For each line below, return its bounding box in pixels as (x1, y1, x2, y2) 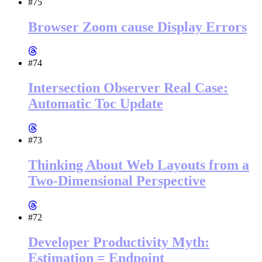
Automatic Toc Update (28, 96, 163, 112)
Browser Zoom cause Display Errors (28, 19, 247, 35)
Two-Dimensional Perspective (28, 173, 206, 189)
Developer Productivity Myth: (28, 234, 209, 250)
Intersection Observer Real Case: (28, 80, 228, 96)
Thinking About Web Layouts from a (28, 157, 249, 173)
